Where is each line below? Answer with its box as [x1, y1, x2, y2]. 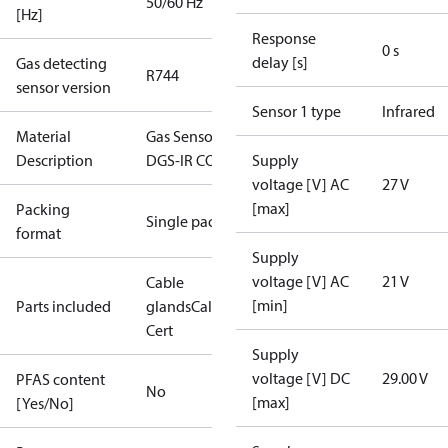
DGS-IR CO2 [146, 150, 224, 170]
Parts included [16, 296, 111, 316]
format [16, 223, 61, 243]
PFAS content [16, 369, 105, 389]
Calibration [191, 296, 265, 316]
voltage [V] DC [252, 368, 350, 388]
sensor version [16, 77, 111, 97]
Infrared [382, 101, 435, 121]
